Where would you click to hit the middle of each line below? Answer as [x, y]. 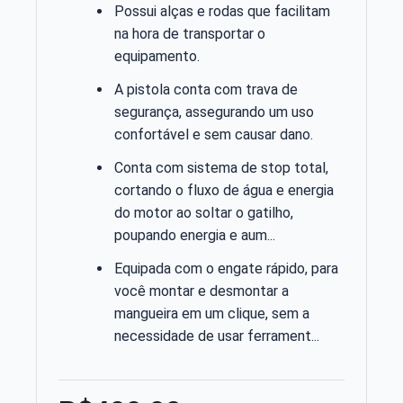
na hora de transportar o [190, 33]
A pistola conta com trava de [206, 89]
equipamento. [157, 56]
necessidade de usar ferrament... [217, 336]
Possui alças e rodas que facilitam [222, 11]
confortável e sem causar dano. [214, 134]
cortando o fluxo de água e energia [224, 190]
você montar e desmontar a [201, 291]
